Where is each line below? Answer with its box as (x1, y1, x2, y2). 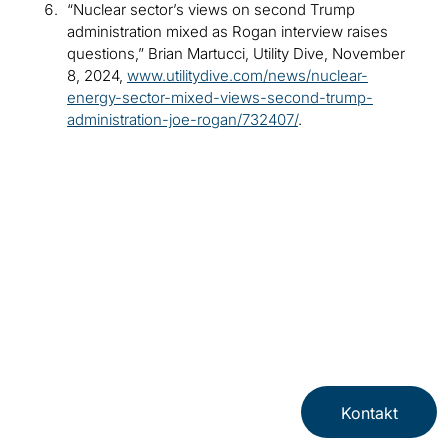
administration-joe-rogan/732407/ (67, 110, 298, 130)
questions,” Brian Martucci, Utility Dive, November (67, 44, 405, 64)
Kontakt (340, 403, 398, 424)
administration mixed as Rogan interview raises (67, 22, 388, 42)
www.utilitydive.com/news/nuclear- (127, 66, 368, 86)
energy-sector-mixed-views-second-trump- (67, 88, 373, 108)
